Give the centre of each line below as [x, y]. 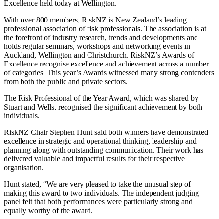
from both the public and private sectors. [66, 82]
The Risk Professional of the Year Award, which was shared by [101, 98]
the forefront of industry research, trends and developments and [101, 38]
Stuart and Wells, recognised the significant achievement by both [103, 107]
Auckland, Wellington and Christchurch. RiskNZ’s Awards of [99, 55]
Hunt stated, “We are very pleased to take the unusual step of [97, 184]
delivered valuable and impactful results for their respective [94, 159]
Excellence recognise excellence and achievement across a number [106, 64]
